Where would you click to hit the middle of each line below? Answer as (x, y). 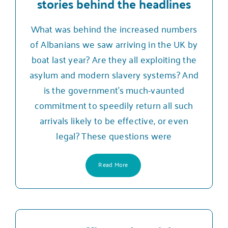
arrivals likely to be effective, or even (114, 120)
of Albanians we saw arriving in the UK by (114, 44)
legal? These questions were (114, 135)
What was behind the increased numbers (114, 28)
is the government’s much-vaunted (114, 89)
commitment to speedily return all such (114, 105)
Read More (113, 164)
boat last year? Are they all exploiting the (114, 59)
